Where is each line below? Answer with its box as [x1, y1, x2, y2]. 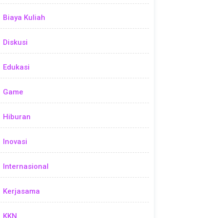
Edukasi [3, 63, 30, 72]
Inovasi [3, 137, 27, 146]
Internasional [3, 162, 49, 171]
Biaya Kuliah [3, 13, 45, 22]
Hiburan [3, 112, 31, 122]
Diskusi [3, 38, 28, 47]
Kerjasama [3, 187, 40, 196]
